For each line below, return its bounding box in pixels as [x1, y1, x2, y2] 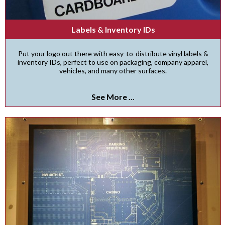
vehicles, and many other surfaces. [59, 66, 167, 75]
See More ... [91, 91, 135, 101]
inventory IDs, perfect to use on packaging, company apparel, [18, 57, 208, 66]
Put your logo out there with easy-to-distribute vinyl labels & [18, 49, 208, 58]
